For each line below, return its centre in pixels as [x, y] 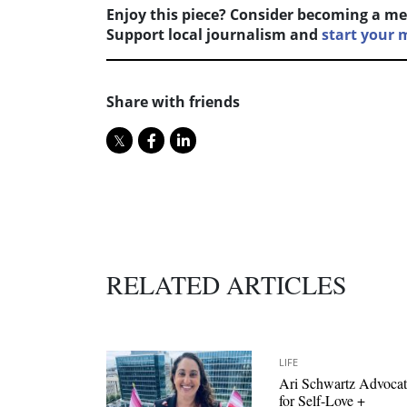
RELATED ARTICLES [227, 285]
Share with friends [173, 102]
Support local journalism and [214, 35]
